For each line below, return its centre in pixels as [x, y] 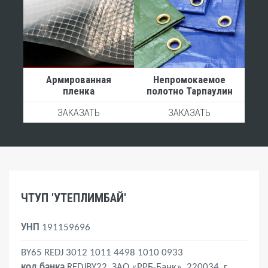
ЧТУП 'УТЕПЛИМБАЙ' [74, 198]
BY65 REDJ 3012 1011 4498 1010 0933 [103, 253]
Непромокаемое [189, 80]
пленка [79, 91]
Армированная [79, 80]
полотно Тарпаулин [189, 91]
